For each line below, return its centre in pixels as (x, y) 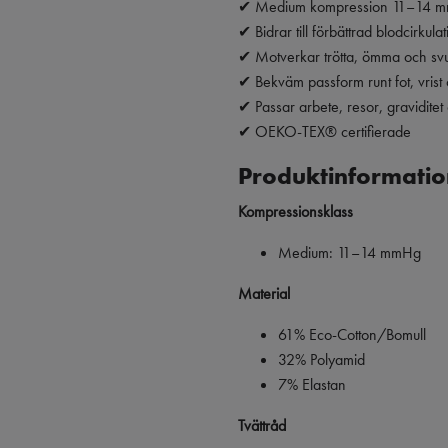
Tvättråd (262, 425)
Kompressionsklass (295, 211)
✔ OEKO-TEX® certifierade (324, 131)
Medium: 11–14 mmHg (349, 252)
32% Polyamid (321, 359)
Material (264, 293)
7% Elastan (312, 384)
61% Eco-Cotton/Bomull (352, 334)
